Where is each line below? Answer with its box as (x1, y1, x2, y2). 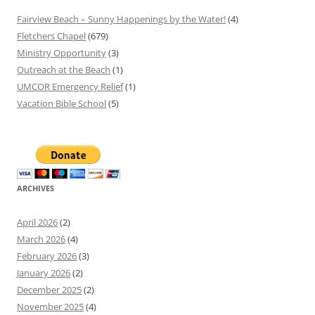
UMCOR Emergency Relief (17, 80, 123, 94)
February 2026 (17, 250, 77, 263)
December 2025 (17, 283, 82, 297)
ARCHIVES (17, 183, 54, 194)
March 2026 (17, 233, 65, 246)
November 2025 (17, 300, 84, 314)
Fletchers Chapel (17, 30, 86, 43)
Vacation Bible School (17, 97, 106, 110)
